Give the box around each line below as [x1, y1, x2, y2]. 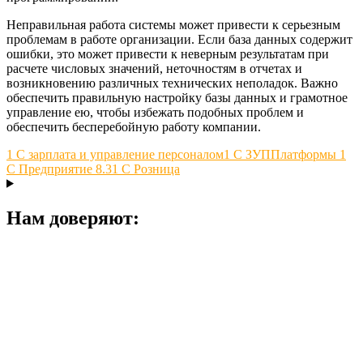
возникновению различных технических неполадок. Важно [6, 75, 338, 90]
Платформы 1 [271, 147, 346, 161]
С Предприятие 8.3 [6, 161, 112, 176]
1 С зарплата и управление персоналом [6, 147, 224, 161]
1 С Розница [112, 161, 180, 176]
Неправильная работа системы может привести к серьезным [6, 17, 340, 32]
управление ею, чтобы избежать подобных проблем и [6, 105, 304, 119]
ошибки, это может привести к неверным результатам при [6, 46, 329, 61]
